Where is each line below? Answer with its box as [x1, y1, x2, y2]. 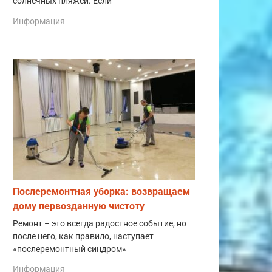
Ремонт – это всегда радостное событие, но [13, 218, 186, 229]
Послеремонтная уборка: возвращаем [13, 185, 190, 197]
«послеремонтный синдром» [13, 243, 126, 254]
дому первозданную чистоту [13, 200, 144, 212]
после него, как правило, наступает [13, 231, 154, 242]
